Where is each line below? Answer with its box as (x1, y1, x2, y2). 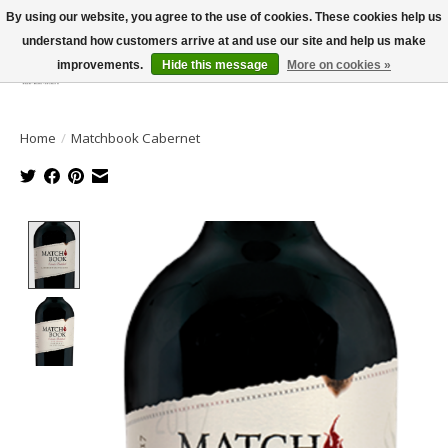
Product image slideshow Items (87, 220, 321, 243)
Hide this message (162, 58, 268, 72)
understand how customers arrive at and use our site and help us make (22, 34, 426, 48)
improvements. (57, 58, 146, 72)
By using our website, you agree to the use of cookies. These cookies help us (6, 10, 442, 24)
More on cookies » (287, 58, 391, 72)
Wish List (327, 69, 396, 92)
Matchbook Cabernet (71, 128, 200, 147)
